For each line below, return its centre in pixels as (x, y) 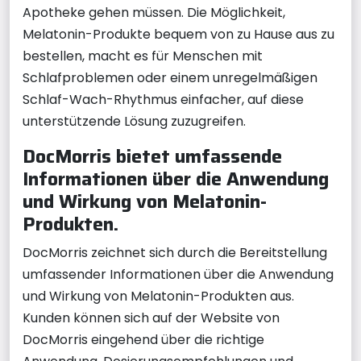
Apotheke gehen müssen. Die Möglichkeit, (154, 12)
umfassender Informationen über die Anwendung (178, 274)
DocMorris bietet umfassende (152, 156)
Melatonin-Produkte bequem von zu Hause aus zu (178, 34)
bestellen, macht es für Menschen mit (143, 56)
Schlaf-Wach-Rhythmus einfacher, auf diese (163, 100)
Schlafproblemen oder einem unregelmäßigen (170, 78)
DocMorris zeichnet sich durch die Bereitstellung (175, 253)
